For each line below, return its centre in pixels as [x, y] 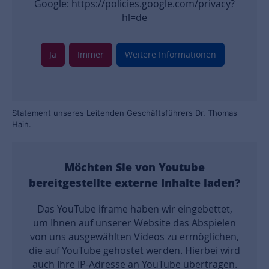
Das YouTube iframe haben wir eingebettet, [134, 209]
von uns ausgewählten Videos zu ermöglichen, [134, 237]
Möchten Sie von [111, 167]
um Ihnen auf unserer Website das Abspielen [134, 223]
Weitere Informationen [170, 54]
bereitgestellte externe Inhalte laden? [134, 182]
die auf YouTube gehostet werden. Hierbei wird [134, 250]
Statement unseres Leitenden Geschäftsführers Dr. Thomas [125, 113]
